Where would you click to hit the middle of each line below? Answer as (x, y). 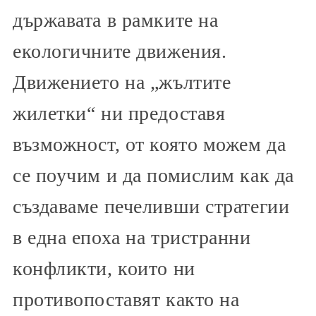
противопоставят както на (126, 300)
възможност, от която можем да (150, 145)
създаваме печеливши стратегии (151, 207)
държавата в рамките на (116, 20)
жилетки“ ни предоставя (119, 114)
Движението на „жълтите (122, 83)
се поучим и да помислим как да (153, 176)
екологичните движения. (120, 51)
